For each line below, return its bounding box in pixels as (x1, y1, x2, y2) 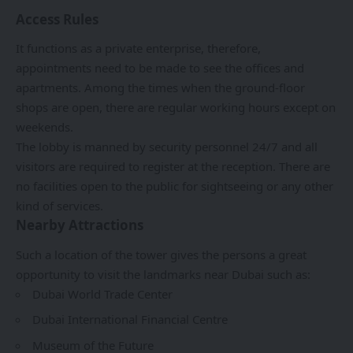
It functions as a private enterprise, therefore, (16, 40, 261, 57)
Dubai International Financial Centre (32, 311, 228, 328)
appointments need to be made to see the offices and (16, 60, 304, 76)
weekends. (16, 119, 73, 136)
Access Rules (16, 9, 98, 28)
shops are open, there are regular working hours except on (16, 99, 336, 116)
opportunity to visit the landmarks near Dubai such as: (16, 266, 310, 282)
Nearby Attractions (16, 216, 143, 235)
